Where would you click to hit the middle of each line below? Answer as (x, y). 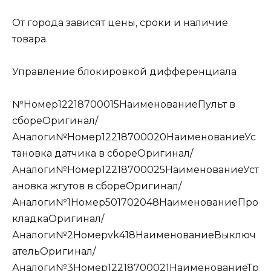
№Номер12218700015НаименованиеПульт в (124, 105)
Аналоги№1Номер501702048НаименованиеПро (135, 203)
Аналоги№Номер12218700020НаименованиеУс (134, 137)
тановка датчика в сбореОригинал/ (103, 154)
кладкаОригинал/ (58, 219)
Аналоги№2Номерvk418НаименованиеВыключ (134, 235)
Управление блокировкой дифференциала (124, 72)
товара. (30, 39)
